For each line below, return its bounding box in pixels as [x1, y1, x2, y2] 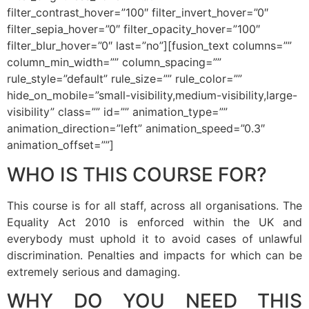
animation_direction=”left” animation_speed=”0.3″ [7, 121, 265, 136]
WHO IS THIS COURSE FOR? [7, 162, 267, 186]
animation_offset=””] [7, 138, 114, 152]
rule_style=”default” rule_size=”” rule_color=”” [7, 72, 242, 86]
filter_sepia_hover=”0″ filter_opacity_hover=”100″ [7, 22, 260, 37]
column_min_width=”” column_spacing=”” [7, 55, 221, 70]
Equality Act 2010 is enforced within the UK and [7, 215, 302, 229]
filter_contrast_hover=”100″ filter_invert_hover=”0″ [7, 6, 268, 20]
